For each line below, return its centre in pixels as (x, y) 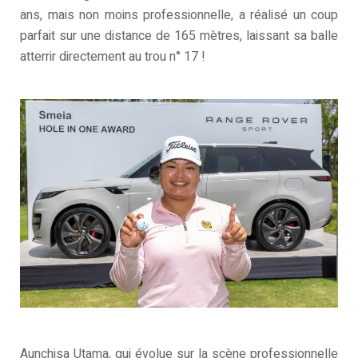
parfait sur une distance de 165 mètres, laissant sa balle (179, 36)
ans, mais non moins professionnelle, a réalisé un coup (179, 16)
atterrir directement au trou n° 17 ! (113, 57)
